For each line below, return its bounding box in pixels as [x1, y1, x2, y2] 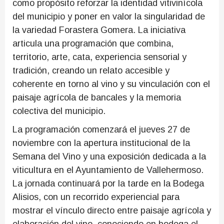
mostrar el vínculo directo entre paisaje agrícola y [12, 205, 211, 215]
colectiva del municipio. [12, 106, 105, 116]
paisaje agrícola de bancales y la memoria [12, 92, 181, 102]
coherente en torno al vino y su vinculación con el [12, 79, 210, 89]
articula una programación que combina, [12, 38, 173, 48]
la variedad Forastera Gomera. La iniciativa [12, 25, 185, 35]
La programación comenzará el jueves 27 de [12, 124, 190, 134]
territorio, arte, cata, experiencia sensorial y [12, 52, 186, 62]
